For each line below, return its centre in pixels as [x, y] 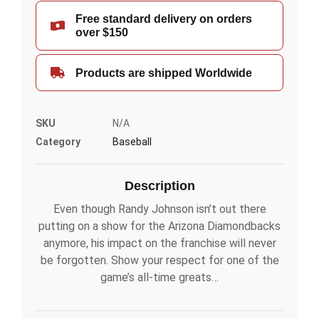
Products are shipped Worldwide [164, 73]
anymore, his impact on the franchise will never [159, 243]
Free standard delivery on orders [164, 19]
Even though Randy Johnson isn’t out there [159, 209]
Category [58, 142]
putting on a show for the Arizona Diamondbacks [159, 226]
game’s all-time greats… [159, 277]
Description [159, 186]
